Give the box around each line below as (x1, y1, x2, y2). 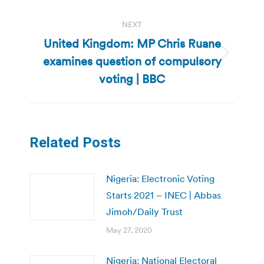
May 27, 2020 (106, 225, 152, 236)
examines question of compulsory (42, 54, 222, 70)
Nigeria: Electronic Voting (106, 173, 214, 185)
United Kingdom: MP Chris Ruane (43, 36, 221, 52)
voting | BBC (99, 71, 165, 87)
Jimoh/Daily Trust (106, 206, 183, 218)
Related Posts (29, 134, 121, 151)
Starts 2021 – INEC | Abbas (106, 189, 221, 202)
